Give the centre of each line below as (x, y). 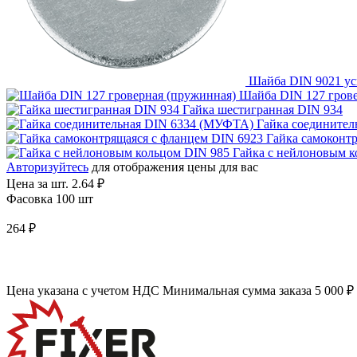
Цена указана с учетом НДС (83, 290)
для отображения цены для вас (173, 167)
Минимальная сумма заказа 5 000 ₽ (258, 290)
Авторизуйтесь (47, 167)
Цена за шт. (37, 183)
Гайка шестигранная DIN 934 (263, 109)
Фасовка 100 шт (50, 198)
